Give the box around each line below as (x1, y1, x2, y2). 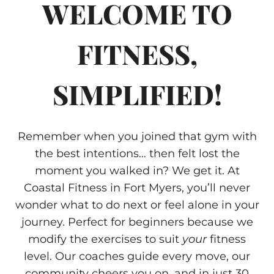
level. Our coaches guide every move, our (24, 250, 250, 263)
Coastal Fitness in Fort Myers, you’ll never (24, 181, 250, 194)
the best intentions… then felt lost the (34, 147, 240, 160)
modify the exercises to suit (28, 232, 182, 246)
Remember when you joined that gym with (17, 130, 257, 143)
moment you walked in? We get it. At (34, 164, 240, 177)
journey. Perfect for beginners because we (21, 215, 253, 229)
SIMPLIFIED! (52, 76, 222, 112)
